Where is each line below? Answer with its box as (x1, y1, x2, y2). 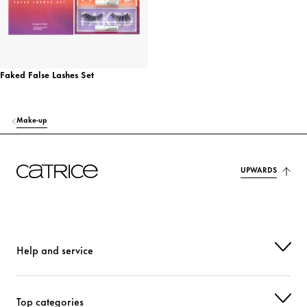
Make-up (16, 114, 47, 125)
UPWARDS (241, 164, 277, 175)
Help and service (16, 242, 93, 258)
